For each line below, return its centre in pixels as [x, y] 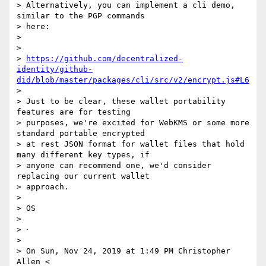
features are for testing [74, 112]
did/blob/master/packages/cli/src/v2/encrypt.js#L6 [133, 80]
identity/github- [55, 69]
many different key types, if [83, 155]
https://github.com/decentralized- [104, 59]
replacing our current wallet [83, 176]
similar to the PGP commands [81, 16]
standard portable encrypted [81, 134]
